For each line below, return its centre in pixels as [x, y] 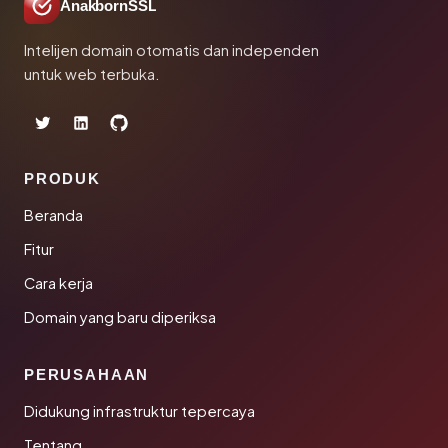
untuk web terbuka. [92, 74]
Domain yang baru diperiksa [120, 317]
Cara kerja [58, 283]
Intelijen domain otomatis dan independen [171, 50]
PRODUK [62, 178]
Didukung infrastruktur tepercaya [139, 411]
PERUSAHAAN [87, 374]
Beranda [53, 215]
